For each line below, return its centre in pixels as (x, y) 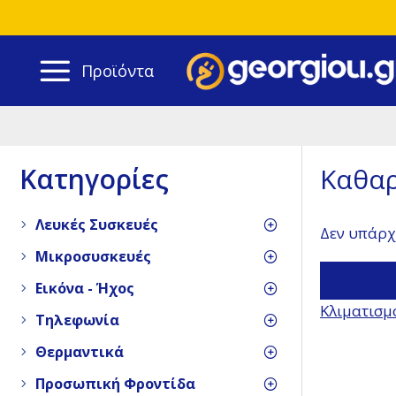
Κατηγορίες (94, 179)
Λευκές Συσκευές (97, 225)
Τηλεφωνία (77, 320)
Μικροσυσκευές (93, 256)
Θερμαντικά (80, 352)
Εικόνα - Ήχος (85, 288)
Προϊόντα (118, 70)
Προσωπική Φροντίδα (115, 384)
